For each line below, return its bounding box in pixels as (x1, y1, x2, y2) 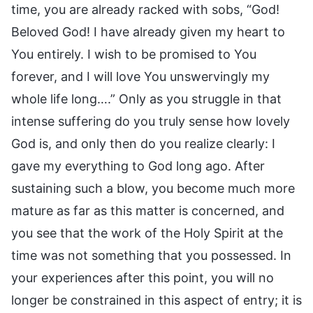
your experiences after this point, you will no (11, 270, 274, 285)
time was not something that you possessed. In (11, 247, 291, 263)
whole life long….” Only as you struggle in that (11, 91, 282, 106)
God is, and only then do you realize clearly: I (11, 136, 275, 151)
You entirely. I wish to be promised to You (11, 46, 256, 61)
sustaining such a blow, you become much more (11, 180, 295, 196)
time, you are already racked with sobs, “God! (11, 1, 279, 17)
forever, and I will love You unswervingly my (11, 68, 270, 84)
